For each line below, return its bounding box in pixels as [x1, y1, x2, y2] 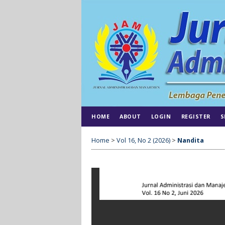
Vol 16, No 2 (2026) [117, 136, 170, 145]
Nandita [177, 136, 204, 145]
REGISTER [181, 113, 210, 120]
